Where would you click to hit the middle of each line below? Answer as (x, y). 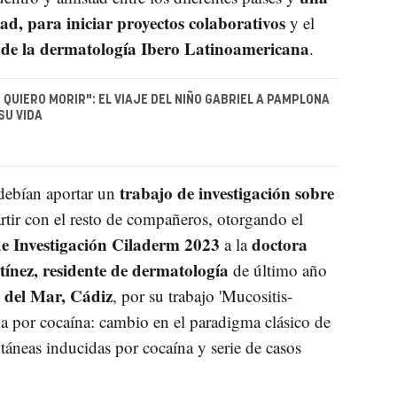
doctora (279, 244)
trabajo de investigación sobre (226, 192)
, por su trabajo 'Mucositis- (202, 295)
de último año (277, 269)
